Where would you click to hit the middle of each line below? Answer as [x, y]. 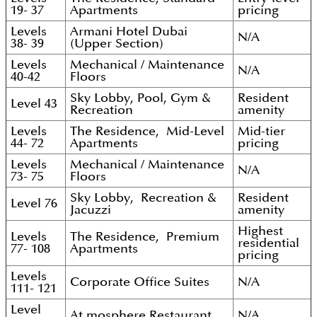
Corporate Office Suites [140, 282]
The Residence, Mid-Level [147, 132]
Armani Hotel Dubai [129, 32]
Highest [260, 231]
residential [269, 243]
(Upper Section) [117, 44]
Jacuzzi [91, 210]
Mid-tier [261, 132]
